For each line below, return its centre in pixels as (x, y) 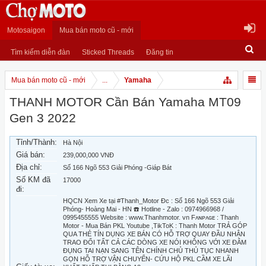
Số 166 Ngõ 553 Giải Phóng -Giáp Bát (117, 167)
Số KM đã (33, 180)
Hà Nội (73, 142)
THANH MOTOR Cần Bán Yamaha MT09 (125, 102)
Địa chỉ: (29, 167)
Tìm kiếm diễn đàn (40, 52)
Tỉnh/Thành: (37, 142)
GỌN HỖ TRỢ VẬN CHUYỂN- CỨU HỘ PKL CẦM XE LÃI (148, 259)
